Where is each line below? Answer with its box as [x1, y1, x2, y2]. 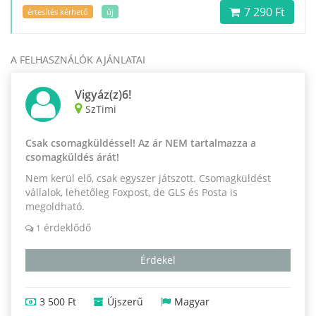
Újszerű [107, 294, 143, 308]
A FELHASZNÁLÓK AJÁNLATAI [11, 52, 145, 66]
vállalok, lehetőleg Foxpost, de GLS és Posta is [25, 185, 238, 199]
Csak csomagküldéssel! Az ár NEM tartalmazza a [25, 135, 256, 150]
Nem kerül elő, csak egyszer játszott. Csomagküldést [25, 171, 271, 185]
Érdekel [140, 253, 176, 267]
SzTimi [85, 102, 116, 116]
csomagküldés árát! [25, 150, 119, 164]
